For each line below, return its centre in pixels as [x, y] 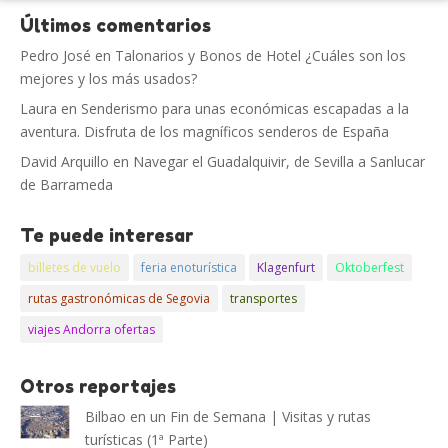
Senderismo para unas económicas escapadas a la [245, 109]
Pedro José [55, 56]
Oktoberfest [369, 268]
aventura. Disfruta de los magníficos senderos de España [204, 132]
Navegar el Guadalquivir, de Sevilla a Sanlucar [279, 162]
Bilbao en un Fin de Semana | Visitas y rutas [228, 417]
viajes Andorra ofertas [91, 330]
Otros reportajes [98, 386]
